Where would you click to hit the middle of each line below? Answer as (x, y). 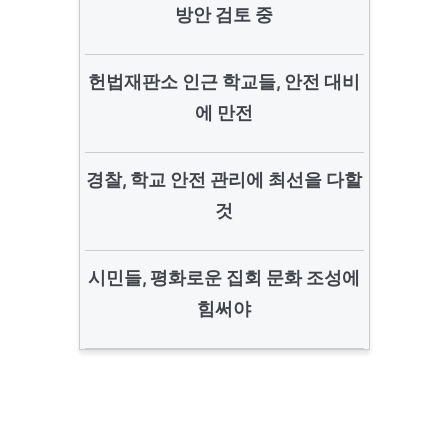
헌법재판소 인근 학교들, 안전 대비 (224, 81)
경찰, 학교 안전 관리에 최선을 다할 (224, 179)
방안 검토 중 (224, 14)
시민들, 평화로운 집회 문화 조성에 (224, 277)
